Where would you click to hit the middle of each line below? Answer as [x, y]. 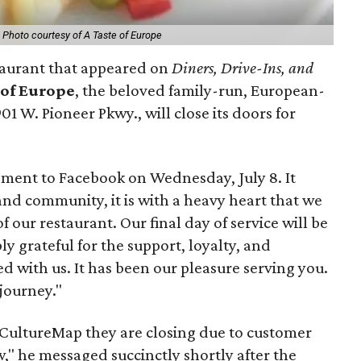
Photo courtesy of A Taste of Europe [83, 35]
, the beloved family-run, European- [200, 90]
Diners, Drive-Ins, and [243, 67]
